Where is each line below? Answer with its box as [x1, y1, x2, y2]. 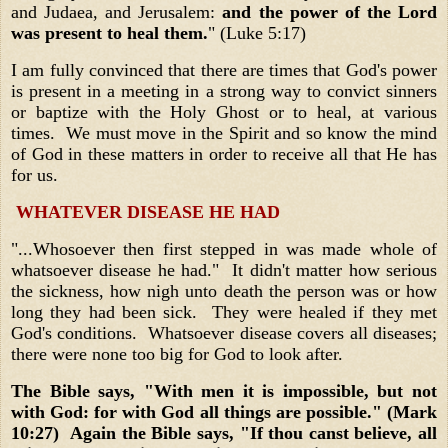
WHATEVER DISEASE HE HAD [11, 202, 280, 223]
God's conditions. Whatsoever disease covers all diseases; [11, 322, 437, 343]
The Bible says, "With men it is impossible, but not [11, 380, 437, 401]
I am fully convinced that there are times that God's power [11, 60, 437, 81]
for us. [11, 165, 58, 186]
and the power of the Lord [215, 2, 438, 23]
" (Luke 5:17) [208, 23, 316, 44]
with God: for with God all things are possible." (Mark [11, 401, 437, 422]
